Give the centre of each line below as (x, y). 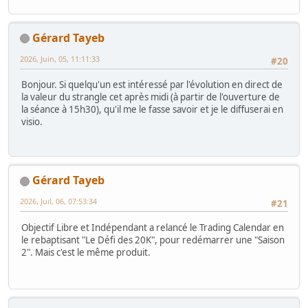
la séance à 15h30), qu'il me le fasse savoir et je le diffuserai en (152, 110)
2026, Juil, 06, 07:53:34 (58, 201)
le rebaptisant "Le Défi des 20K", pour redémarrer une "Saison (153, 240)
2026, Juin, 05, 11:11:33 (60, 58)
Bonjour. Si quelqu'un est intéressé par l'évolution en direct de (152, 85)
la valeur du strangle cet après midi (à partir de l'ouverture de (151, 97)
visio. (33, 122)
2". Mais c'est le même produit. (86, 252)
